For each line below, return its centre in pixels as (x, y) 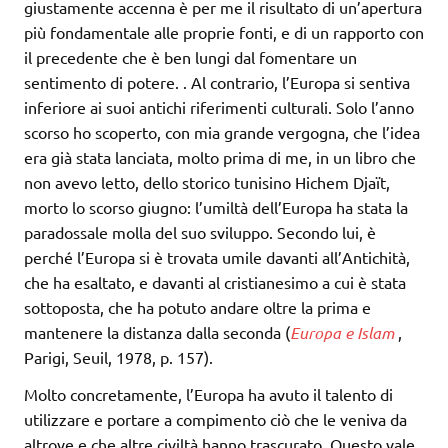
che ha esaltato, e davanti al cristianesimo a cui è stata (215, 282)
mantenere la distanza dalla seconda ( (157, 332)
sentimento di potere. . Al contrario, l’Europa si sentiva (217, 82)
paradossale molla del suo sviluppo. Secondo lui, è (200, 232)
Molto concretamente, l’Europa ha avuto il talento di (208, 394)
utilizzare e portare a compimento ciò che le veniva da (215, 419)
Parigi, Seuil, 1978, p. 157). (118, 357)
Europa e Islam (342, 333)
